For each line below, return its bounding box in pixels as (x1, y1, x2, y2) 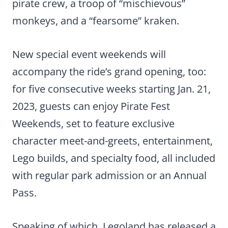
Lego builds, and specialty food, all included (12, 151, 215, 165)
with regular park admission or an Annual (12, 168, 207, 182)
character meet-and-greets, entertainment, (12, 134, 213, 148)
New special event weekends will (12, 47, 166, 61)
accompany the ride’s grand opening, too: (12, 65, 206, 78)
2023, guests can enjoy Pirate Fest (12, 99, 170, 113)
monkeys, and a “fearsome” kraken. (12, 14, 179, 27)
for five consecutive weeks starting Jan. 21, (12, 82, 211, 96)
